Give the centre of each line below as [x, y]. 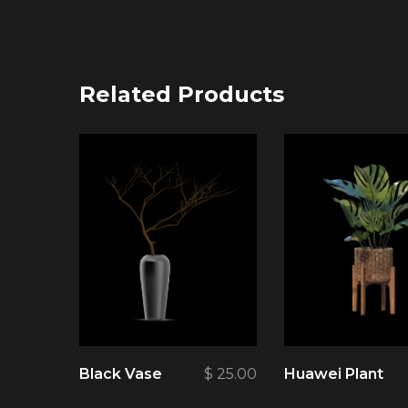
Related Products [182, 94]
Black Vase [121, 374]
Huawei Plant [334, 374]
